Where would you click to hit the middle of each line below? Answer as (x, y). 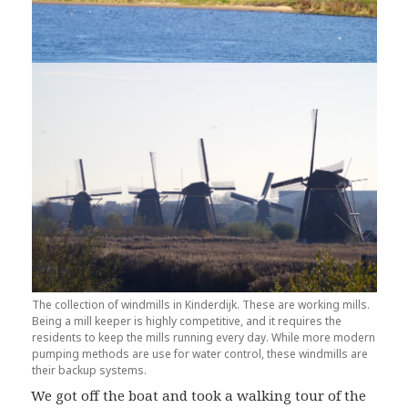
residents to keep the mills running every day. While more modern (203, 338)
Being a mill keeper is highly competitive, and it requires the (186, 321)
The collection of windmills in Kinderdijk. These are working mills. (200, 305)
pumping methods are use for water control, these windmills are (199, 354)
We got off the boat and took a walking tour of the (199, 396)
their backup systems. (89, 371)
